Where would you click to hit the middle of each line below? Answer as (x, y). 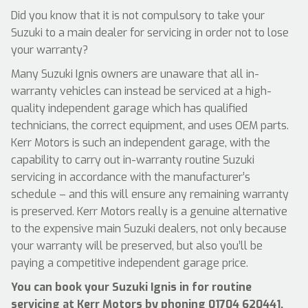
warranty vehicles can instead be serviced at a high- (141, 91)
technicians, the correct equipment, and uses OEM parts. (150, 125)
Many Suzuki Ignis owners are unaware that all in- (135, 74)
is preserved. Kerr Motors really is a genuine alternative (149, 211)
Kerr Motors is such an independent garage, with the (141, 143)
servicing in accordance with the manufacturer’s (131, 177)
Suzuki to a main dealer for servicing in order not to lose (150, 33)
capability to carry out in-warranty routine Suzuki (133, 160)
